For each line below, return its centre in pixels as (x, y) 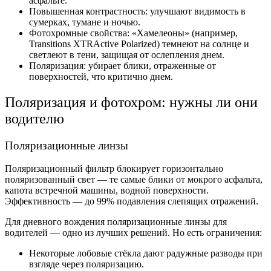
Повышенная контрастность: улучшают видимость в (137, 11)
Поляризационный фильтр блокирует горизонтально (114, 169)
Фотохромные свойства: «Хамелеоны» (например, (133, 33)
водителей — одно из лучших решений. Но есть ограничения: (133, 233)
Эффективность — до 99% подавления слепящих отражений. (132, 201)
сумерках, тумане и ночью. (85, 22)
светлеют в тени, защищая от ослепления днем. (127, 54)
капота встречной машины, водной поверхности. (107, 191)
